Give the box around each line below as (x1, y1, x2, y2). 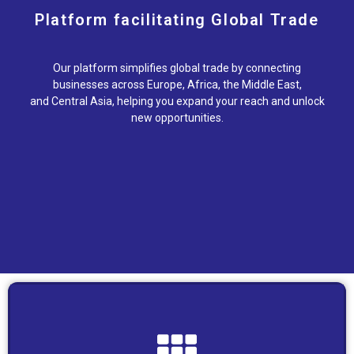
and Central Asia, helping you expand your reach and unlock (29, 94, 325, 107)
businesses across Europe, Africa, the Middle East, (52, 77, 302, 91)
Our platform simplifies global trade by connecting (53, 61, 301, 74)
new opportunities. (130, 111, 224, 124)
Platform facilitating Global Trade (35, 9, 319, 29)
